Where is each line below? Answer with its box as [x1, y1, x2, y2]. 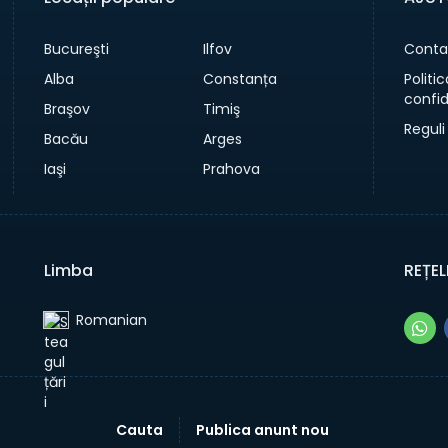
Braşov [43, 99, 90, 119]
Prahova [203, 159, 261, 179]
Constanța [203, 69, 278, 89]
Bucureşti [43, 39, 109, 59]
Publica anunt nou [195, 420, 329, 440]
